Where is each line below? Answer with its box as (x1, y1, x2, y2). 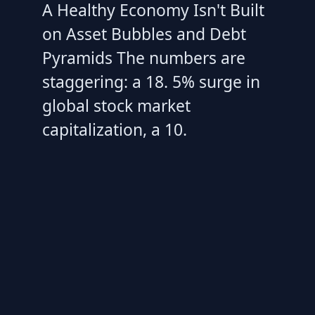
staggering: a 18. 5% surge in (42, 70, 260, 94)
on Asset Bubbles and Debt (42, 22, 246, 46)
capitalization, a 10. (42, 118, 187, 141)
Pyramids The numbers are (42, 46, 245, 70)
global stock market (42, 94, 191, 117)
